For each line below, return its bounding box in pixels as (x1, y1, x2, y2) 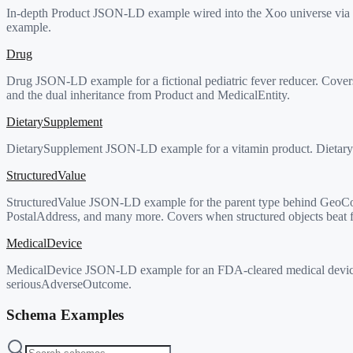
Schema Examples (6, 306, 124, 323)
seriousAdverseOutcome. (6, 277, 132, 291)
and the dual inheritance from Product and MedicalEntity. (6, 87, 290, 102)
